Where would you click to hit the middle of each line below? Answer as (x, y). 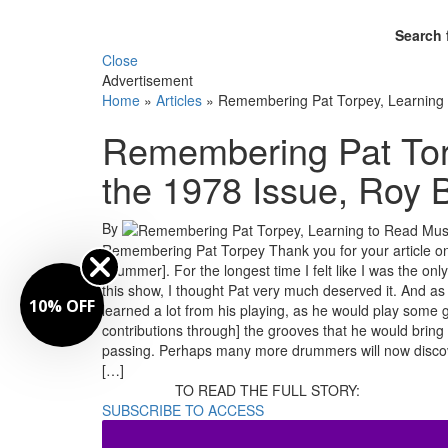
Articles (179, 99)
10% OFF (62, 305)
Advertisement (147, 79)
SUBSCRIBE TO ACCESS (183, 409)
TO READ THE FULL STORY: (268, 389)
